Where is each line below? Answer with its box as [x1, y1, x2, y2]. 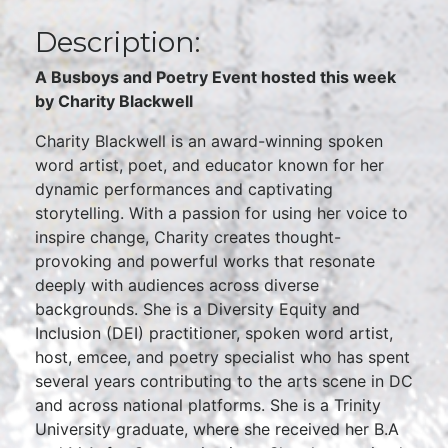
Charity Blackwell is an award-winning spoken [35, 131, 383, 151]
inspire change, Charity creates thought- [35, 227, 341, 247]
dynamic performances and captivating [35, 179, 333, 199]
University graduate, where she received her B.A [35, 419, 399, 439]
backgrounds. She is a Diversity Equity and [35, 299, 360, 319]
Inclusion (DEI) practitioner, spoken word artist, [35, 323, 393, 343]
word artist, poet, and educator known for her [35, 155, 384, 175]
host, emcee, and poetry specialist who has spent [35, 347, 410, 367]
